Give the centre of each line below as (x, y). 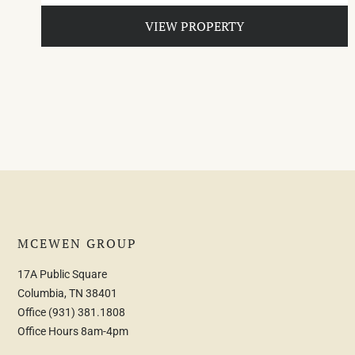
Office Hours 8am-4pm (73, 331)
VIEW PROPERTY (194, 26)
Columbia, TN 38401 (67, 293)
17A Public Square (62, 274)
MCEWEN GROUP (77, 243)
